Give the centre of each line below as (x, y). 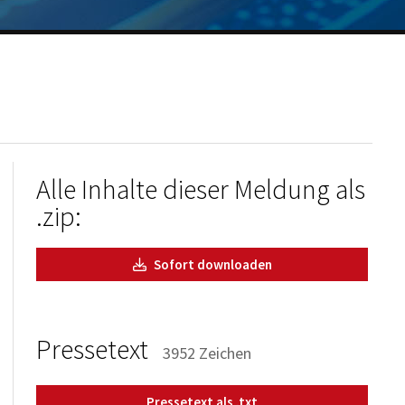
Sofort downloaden (211, 264)
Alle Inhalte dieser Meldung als (201, 189)
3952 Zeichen (207, 353)
